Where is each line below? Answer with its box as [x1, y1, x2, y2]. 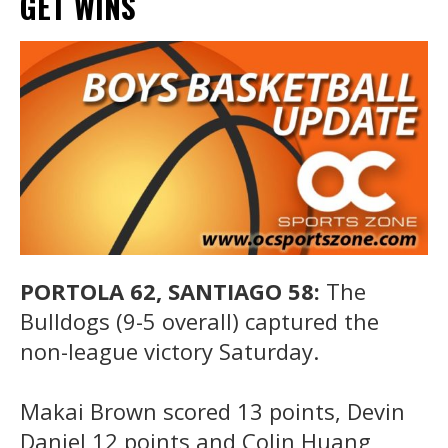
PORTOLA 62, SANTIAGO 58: [20, 275, 326, 306]
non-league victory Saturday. [20, 335, 319, 366]
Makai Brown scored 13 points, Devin [20, 395, 405, 426]
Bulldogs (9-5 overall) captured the [20, 305, 379, 336]
